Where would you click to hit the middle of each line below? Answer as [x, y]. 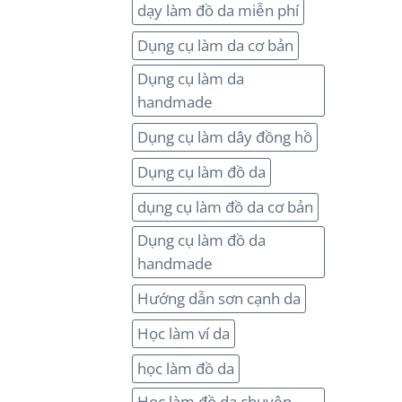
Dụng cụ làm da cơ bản [215, 45]
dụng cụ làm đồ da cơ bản [225, 206]
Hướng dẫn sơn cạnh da [219, 298]
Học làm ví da [184, 333]
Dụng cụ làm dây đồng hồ [225, 136]
